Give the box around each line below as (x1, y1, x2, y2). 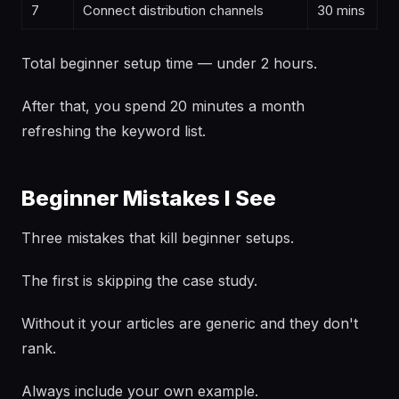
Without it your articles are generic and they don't (21, 314, 358, 332)
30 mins (317, 2, 365, 19)
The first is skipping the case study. (21, 272, 257, 289)
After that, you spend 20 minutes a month (21, 97, 305, 115)
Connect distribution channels (83, 2, 264, 19)
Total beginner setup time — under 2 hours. (21, 54, 317, 72)
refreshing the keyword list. (21, 122, 206, 140)
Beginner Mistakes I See (21, 185, 276, 211)
